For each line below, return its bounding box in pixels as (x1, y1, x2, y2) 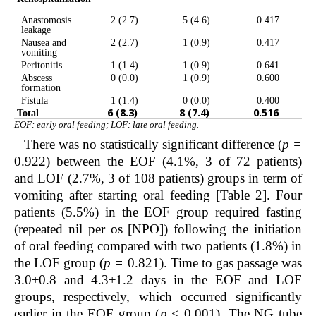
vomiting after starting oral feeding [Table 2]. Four (14, 188, 302, 203)
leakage (21, 24, 51, 36)
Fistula (21, 95, 48, 107)
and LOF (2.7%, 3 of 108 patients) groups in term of (14, 171, 302, 186)
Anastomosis (21, 14, 71, 26)
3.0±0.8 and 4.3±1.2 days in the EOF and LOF (14, 272, 302, 288)
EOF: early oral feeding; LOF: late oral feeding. (14, 120, 199, 130)
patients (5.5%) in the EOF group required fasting (14, 205, 302, 220)
